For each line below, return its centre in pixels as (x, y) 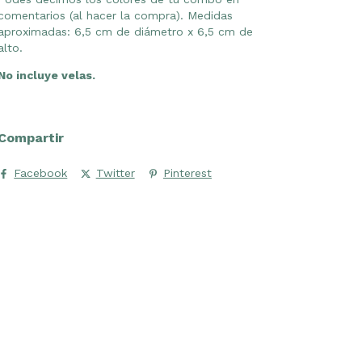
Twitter (115, 173)
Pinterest (187, 173)
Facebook (41, 173)
